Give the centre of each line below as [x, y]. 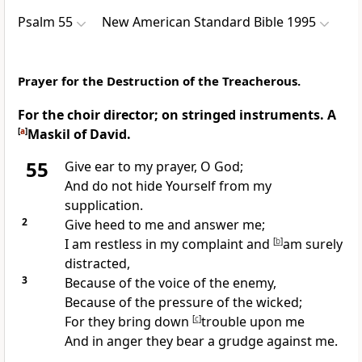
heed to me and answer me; [179, 225]
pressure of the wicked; [230, 303]
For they [91, 322]
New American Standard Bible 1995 [209, 22]
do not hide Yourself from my [181, 186]
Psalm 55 [45, 22]
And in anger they [120, 341]
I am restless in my [123, 244]
